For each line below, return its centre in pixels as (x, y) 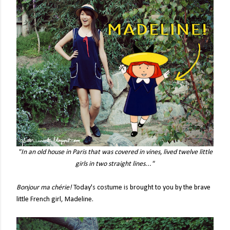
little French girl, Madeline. (55, 199)
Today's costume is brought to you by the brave (142, 187)
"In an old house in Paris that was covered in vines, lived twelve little (115, 152)
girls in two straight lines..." (115, 164)
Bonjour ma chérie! (45, 187)
